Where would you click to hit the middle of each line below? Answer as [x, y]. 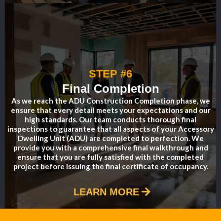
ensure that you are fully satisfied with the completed [110, 157]
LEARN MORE [106, 192]
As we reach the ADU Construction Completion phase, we [110, 100]
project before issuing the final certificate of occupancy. [110, 166]
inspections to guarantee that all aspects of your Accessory [110, 129]
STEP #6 [110, 74]
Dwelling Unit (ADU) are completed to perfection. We [110, 138]
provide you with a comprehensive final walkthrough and [110, 147]
